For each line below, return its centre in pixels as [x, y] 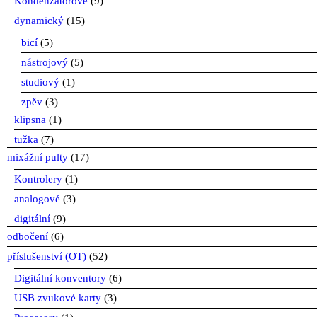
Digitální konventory [60, 278]
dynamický [39, 20]
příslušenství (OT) [47, 256]
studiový [40, 82]
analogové [37, 198]
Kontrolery [38, 179]
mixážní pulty [38, 157]
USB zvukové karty [58, 298]
